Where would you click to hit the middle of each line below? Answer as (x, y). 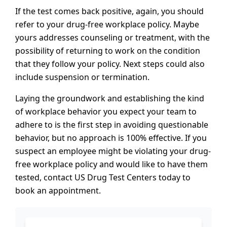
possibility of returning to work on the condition (108, 51)
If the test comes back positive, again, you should (109, 11)
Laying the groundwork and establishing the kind (110, 99)
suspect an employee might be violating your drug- (113, 151)
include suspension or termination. (82, 77)
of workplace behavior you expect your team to (106, 112)
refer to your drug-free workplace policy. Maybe (107, 25)
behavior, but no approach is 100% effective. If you (111, 138)
